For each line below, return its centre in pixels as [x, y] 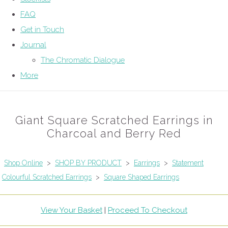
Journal [33, 45]
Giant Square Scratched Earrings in [114, 121]
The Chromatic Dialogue [83, 60]
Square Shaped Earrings [141, 177]
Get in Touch [42, 30]
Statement [188, 163]
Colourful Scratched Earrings [47, 177]
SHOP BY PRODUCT [88, 163]
